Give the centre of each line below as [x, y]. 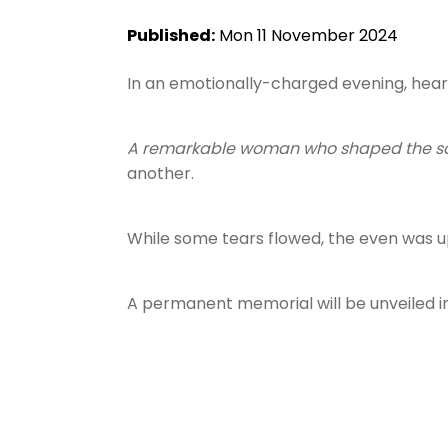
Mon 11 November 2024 [307, 35]
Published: [171, 35]
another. [161, 173]
